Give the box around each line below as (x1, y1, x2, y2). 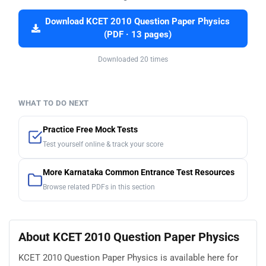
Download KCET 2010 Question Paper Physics (45, 17, 230, 27)
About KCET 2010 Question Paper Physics (18, 230, 239, 245)
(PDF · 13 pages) (103, 30, 172, 40)
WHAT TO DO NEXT (18, 99, 89, 108)
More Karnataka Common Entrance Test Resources (43, 167, 235, 178)
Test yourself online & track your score (43, 140, 163, 149)
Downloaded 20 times (98, 55, 168, 64)
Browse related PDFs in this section (43, 183, 155, 192)
